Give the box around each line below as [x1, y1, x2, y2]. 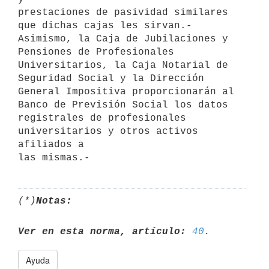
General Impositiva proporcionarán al [18, 86, 234, 97]
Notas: [36, 195, 72, 207]
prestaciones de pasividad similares [18, 7, 228, 18]
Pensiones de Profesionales [18, 46, 174, 58]
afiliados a [18, 139, 84, 150]
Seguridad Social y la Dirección [18, 73, 204, 84]
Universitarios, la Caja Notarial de [18, 59, 228, 71]
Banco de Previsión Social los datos [18, 99, 228, 110]
